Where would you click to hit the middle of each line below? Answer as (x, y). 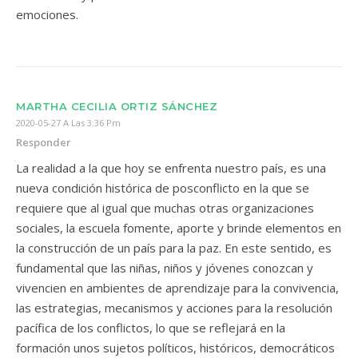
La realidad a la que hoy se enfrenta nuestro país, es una (171, 168)
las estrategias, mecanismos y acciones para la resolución (174, 308)
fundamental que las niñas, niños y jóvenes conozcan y (165, 268)
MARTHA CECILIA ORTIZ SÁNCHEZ (117, 106)
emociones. (47, 14)
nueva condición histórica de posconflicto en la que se (163, 188)
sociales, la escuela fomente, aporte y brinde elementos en (179, 228)
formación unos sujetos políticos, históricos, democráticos (175, 348)
